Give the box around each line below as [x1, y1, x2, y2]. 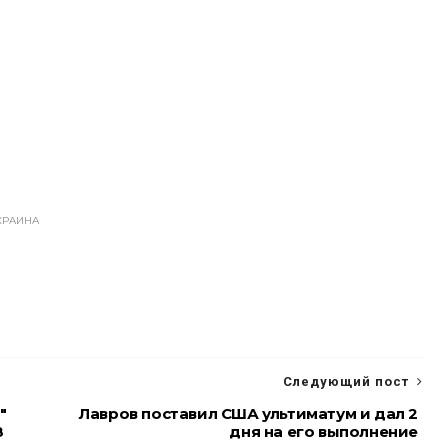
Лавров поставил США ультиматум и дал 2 [79, 404, 418, 423]
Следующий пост [283, 374, 409, 389]
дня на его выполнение [229, 422, 418, 441]
